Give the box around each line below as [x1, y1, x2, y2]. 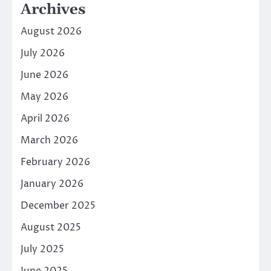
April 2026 [21, 112, 70, 126]
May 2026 [21, 90, 68, 104]
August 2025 [21, 221, 81, 235]
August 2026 [21, 25, 82, 39]
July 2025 [21, 243, 64, 256]
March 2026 [21, 134, 78, 148]
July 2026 [21, 47, 65, 60]
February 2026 [21, 155, 90, 169]
